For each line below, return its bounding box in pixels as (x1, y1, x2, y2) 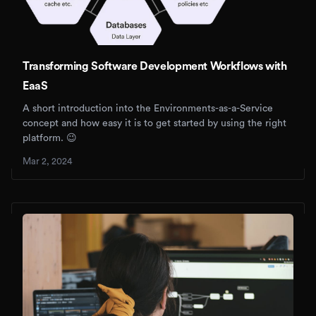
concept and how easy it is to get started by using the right (23, 119, 286, 129)
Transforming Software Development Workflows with (23, 61, 287, 73)
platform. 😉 (23, 133, 77, 144)
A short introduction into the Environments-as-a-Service (23, 104, 273, 114)
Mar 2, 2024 (23, 157, 72, 166)
